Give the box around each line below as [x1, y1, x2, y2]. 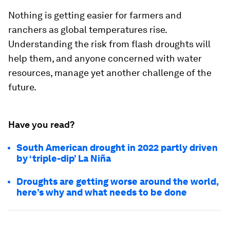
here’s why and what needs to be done [16, 186, 187, 198]
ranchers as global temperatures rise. [8, 24, 167, 35]
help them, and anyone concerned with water [8, 52, 202, 64]
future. [8, 81, 36, 92]
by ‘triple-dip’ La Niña [16, 152, 111, 164]
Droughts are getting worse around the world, [16, 176, 218, 187]
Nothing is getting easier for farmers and [8, 9, 182, 21]
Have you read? [8, 119, 74, 130]
